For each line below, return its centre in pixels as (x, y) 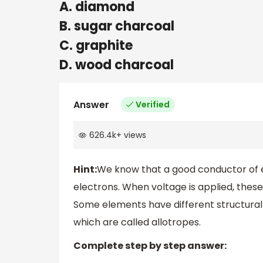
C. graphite (96, 45)
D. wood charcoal (117, 65)
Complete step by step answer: (150, 246)
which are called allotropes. (137, 222)
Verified (153, 104)
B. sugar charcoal (117, 26)
